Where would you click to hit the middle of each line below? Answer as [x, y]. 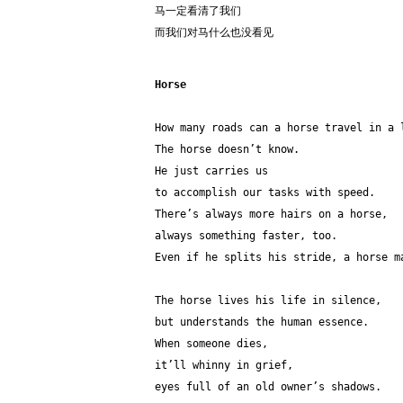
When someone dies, [211, 344]
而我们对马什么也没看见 [214, 32]
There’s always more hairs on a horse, [271, 214]
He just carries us [215, 171]
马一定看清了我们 [198, 11]
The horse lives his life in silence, [268, 300]
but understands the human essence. [265, 322]
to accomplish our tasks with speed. [265, 193]
